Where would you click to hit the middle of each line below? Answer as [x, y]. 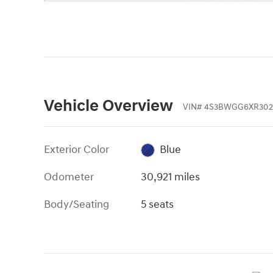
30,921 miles [171, 177]
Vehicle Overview [108, 106]
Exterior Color [76, 149]
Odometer [69, 177]
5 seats [158, 204]
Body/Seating [76, 204]
